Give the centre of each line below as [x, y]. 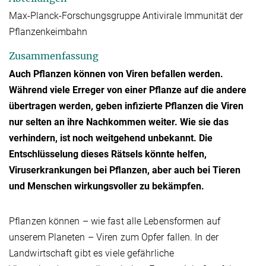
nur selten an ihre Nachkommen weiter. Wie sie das [119, 122]
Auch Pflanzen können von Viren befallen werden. [116, 74]
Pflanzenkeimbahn [48, 32]
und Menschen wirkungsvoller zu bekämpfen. [107, 186]
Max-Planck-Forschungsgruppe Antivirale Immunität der [126, 16]
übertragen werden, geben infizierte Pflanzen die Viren [126, 106]
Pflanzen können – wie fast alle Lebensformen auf [115, 221]
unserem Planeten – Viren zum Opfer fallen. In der [114, 237]
